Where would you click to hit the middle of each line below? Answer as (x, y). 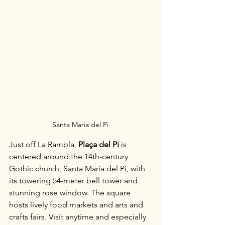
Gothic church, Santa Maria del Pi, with (78, 168)
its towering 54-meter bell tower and (74, 181)
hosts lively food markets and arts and (77, 205)
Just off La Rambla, (44, 144)
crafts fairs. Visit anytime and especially (79, 217)
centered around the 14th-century (70, 156)
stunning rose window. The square (71, 193)
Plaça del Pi (99, 144)
